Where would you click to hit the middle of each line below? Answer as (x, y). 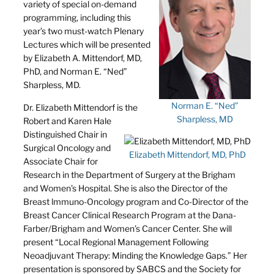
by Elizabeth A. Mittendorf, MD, (83, 57)
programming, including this (77, 17)
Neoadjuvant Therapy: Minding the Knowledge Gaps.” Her (135, 255)
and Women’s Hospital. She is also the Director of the (125, 188)
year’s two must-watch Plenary (83, 31)
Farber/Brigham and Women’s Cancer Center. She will (128, 228)
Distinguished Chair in (65, 134)
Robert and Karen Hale (67, 120)
